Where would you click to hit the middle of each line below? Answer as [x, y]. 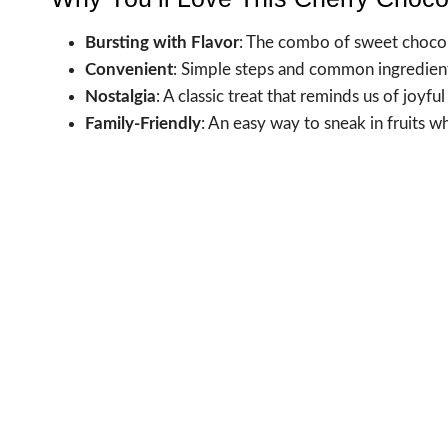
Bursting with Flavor [162, 43]
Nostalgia [120, 97]
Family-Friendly [143, 124]
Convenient [129, 70]
